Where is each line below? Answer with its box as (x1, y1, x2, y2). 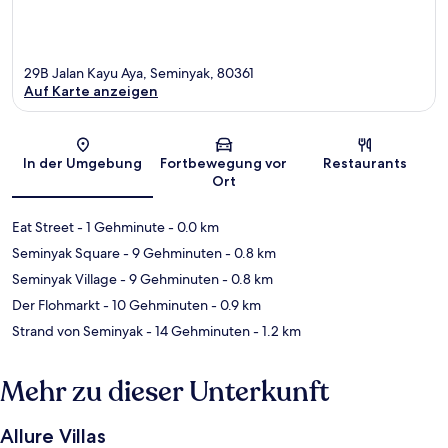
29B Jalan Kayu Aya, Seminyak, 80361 (24, 64, 254, 83)
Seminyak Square (12, 244, 120, 263)
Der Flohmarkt (12, 296, 100, 315)
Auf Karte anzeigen (24, 82, 158, 101)
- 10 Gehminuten (100, 296, 208, 315)
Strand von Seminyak (12, 322, 143, 341)
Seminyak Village (12, 270, 117, 289)
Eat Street (12, 218, 74, 237)
